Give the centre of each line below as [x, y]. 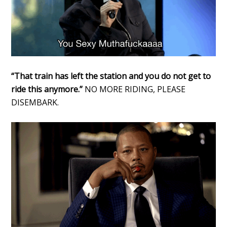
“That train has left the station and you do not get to [111, 76]
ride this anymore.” [48, 89]
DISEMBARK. [35, 102]
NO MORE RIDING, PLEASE [135, 89]
